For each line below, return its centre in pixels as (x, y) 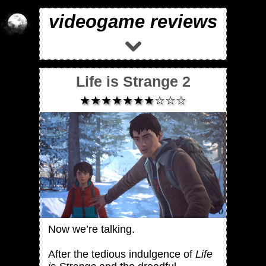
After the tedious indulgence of (121, 254)
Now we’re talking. (91, 229)
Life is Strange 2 (133, 82)
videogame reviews (133, 21)
